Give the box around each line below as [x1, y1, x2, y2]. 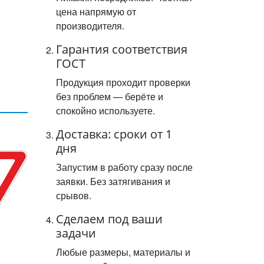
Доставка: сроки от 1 [56, 126, 172, 142]
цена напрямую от [56, 5, 136, 18]
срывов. [56, 189, 91, 202]
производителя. [56, 19, 124, 32]
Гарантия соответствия [56, 41, 187, 57]
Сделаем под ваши [56, 211, 163, 227]
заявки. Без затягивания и [56, 174, 170, 188]
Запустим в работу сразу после [56, 160, 193, 174]
